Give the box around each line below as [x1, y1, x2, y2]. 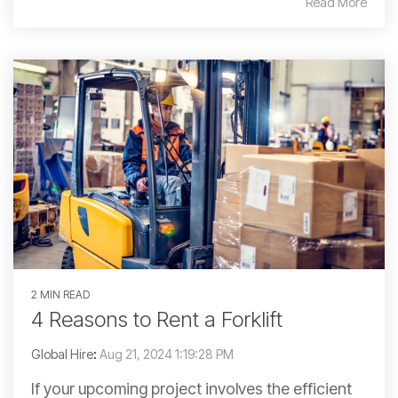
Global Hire [31, 346, 93, 362]
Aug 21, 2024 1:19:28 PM [99, 346, 234, 362]
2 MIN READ [31, 287, 90, 301]
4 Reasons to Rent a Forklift [31, 306, 283, 332]
